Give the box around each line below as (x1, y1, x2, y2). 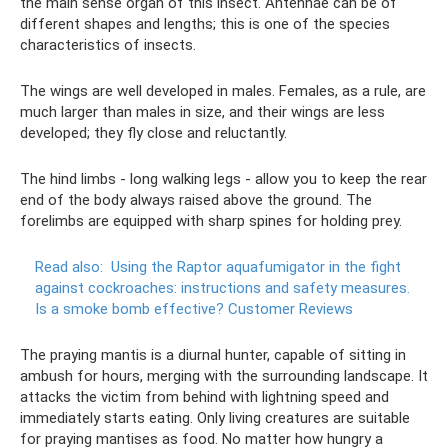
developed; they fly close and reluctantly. (20, 124, 287, 142)
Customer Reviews (228, 300, 353, 318)
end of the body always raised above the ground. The (20, 191, 372, 209)
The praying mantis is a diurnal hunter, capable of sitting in (20, 346, 406, 364)
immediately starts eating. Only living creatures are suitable (20, 409, 410, 427)
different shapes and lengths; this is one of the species (20, 15, 390, 33)
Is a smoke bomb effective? (35, 300, 224, 318)
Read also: (35, 258, 103, 276)
